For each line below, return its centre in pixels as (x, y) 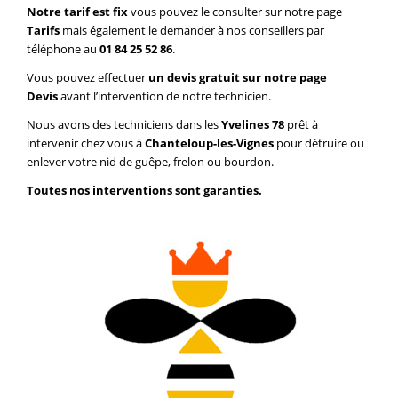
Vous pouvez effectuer (88, 78)
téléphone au (63, 49)
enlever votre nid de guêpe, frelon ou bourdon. (150, 162)
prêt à (302, 125)
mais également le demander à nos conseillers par (193, 31)
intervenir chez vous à (86, 143)
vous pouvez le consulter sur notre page (236, 12)
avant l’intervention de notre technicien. (166, 96)
